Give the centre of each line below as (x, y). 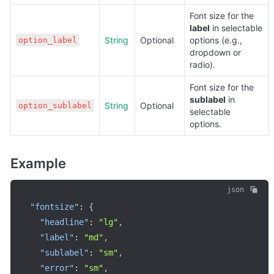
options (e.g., (216, 40)
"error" (57, 268)
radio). (202, 65)
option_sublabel (55, 106)
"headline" (64, 222)
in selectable (236, 28)
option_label (47, 40)
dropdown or (215, 52)
